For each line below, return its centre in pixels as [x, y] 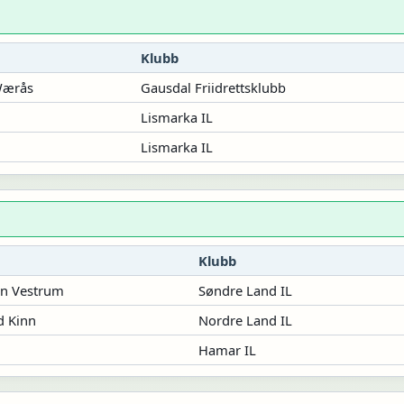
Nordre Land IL [245, 320]
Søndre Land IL [245, 290]
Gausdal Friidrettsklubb [213, 87]
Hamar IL [227, 349]
